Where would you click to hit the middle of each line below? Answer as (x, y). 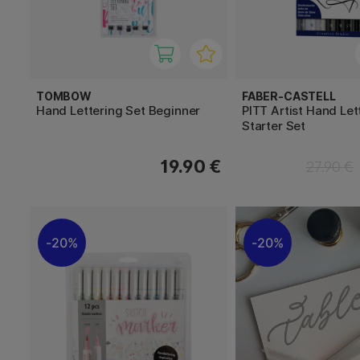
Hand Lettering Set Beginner (119, 110)
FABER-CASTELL (289, 96)
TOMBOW (64, 96)
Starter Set (274, 125)
